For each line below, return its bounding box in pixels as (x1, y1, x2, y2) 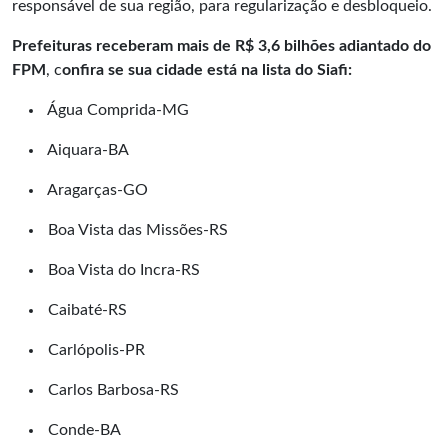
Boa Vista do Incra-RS (44, 262, 200, 279)
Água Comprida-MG (44, 102, 189, 119)
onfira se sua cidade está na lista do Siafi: (62, 62, 352, 79)
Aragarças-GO (44, 182, 148, 199)
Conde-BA (44, 422, 121, 439)
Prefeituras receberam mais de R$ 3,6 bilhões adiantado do (12, 38, 431, 55)
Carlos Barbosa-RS (44, 382, 179, 399)
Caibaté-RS (44, 302, 127, 319)
